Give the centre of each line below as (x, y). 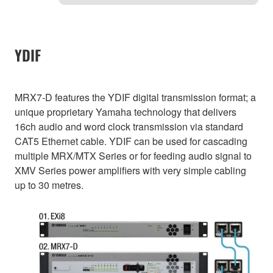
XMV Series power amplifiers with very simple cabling (130, 171)
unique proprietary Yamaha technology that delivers (126, 112)
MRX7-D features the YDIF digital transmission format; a (135, 97)
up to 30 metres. (49, 185)
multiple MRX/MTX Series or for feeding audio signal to (133, 156)
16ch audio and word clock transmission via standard (129, 127)
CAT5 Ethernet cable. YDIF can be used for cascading (131, 141)
